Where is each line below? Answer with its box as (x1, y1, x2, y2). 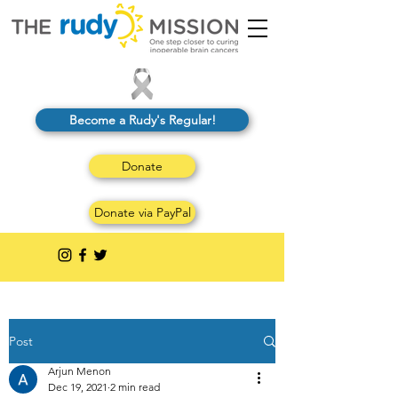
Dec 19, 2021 (48, 380, 107, 394)
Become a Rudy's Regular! (68, 112, 216, 128)
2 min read (110, 380, 160, 394)
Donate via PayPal (93, 204, 191, 220)
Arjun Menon (48, 364, 111, 378)
